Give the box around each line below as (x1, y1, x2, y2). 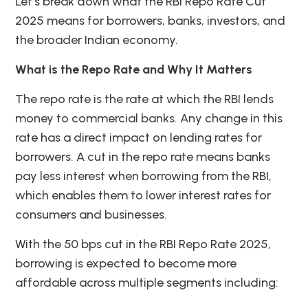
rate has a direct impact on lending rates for (15, 129, 262, 145)
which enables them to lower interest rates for (15, 187, 271, 203)
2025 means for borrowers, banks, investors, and (15, 12, 285, 28)
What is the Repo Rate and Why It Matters (15, 61, 252, 77)
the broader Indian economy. (15, 32, 178, 47)
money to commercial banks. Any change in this (15, 110, 283, 126)
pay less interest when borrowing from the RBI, (15, 168, 272, 184)
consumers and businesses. (15, 206, 167, 222)
